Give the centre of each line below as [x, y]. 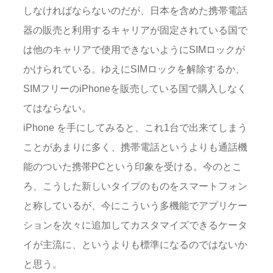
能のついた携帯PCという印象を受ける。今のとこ [133, 167]
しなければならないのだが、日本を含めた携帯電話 [135, 11]
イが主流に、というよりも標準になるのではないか [135, 245]
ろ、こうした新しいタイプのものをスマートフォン [135, 186]
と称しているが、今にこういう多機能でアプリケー [135, 206]
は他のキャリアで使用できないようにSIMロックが [134, 50]
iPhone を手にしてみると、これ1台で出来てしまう [135, 128]
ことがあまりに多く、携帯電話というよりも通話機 [135, 147]
